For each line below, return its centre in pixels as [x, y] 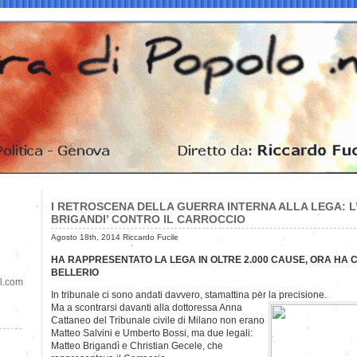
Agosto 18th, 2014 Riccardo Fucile [115, 237]
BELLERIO [75, 272]
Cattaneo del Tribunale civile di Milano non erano [158, 320]
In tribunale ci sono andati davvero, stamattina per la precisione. [189, 294]
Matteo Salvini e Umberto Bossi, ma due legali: [152, 333]
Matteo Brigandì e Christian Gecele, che [137, 345]
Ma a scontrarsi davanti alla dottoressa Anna [147, 307]
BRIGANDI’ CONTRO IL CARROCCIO [148, 219]
